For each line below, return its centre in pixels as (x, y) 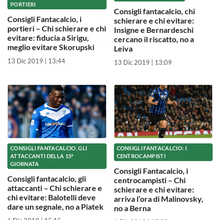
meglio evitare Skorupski (51, 47)
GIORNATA (25, 164)
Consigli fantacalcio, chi (154, 11)
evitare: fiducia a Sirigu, (48, 37)
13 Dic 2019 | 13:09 (143, 62)
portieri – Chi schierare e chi (57, 28)
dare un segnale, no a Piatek (55, 207)
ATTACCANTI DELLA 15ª (42, 156)
